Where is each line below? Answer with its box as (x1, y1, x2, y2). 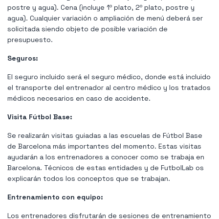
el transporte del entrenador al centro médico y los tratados (7, 83, 211, 92)
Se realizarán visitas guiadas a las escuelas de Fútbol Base (7, 131, 202, 140)
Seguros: (7, 53, 38, 63)
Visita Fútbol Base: (7, 112, 72, 121)
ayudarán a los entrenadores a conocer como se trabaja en (7, 152, 204, 161)
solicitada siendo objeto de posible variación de (7, 24, 168, 33)
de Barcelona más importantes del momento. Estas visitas (7, 141, 201, 151)
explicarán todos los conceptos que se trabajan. (7, 174, 170, 183)
